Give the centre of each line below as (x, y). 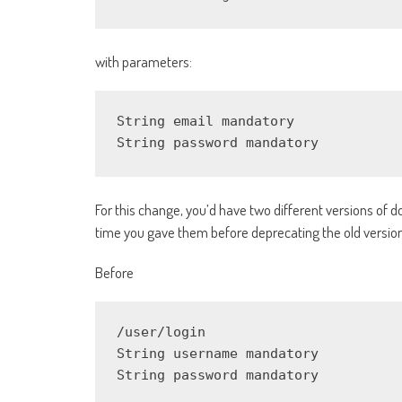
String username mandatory (218, 354)
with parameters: (144, 62)
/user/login (161, 332)
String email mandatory (205, 122)
